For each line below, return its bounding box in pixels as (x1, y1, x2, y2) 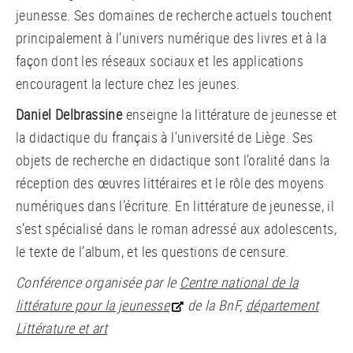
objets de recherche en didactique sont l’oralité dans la (16, 150, 330, 169)
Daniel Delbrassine (16, 104, 123, 124)
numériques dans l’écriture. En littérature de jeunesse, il (16, 195, 335, 215)
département (246, 295, 319, 314)
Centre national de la (180, 272, 299, 292)
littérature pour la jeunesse (16, 295, 170, 314)
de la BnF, (184, 295, 247, 314)
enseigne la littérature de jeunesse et (122, 104, 337, 124)
